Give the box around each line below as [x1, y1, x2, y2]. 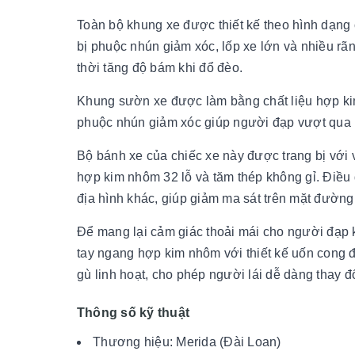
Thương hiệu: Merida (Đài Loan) [93, 334, 281, 349]
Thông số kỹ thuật [77, 305, 190, 319]
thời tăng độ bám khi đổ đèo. [77, 60, 242, 74]
